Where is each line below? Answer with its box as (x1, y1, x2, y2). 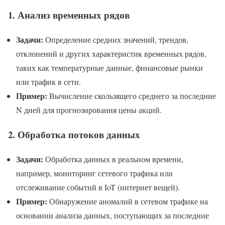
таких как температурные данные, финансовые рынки (16, 62, 203, 73)
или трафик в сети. (16, 76, 81, 87)
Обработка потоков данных (18, 127, 140, 141)
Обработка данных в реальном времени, (43, 153, 183, 164)
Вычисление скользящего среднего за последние (47, 90, 216, 101)
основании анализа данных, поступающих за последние (16, 209, 209, 220)
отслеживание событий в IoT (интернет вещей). (16, 181, 180, 192)
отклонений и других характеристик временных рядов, (16, 48, 206, 59)
